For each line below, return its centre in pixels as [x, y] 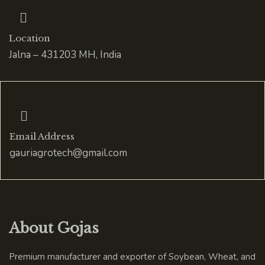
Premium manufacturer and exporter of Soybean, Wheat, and [132, 257]
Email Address [42, 136]
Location [30, 38]
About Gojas [54, 228]
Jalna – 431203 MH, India [65, 55]
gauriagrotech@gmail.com [68, 153]
